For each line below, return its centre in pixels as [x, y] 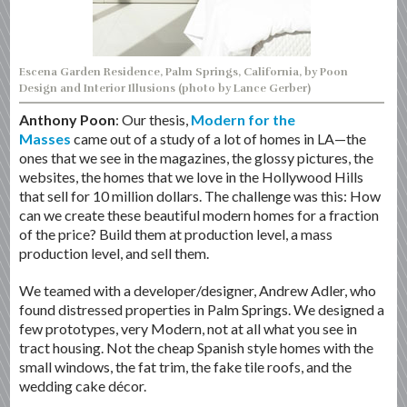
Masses [45, 138]
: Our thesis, [154, 119]
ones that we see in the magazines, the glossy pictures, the [197, 157]
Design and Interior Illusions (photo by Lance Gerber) [165, 88]
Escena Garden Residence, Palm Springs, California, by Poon [184, 71]
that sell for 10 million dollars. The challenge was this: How [200, 195]
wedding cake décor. [83, 385]
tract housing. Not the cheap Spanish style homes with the [197, 347]
